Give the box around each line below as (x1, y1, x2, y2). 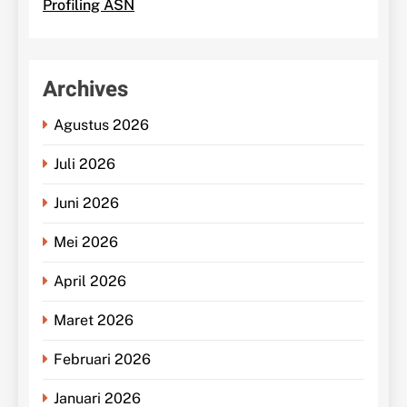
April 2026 (54, 272, 126, 290)
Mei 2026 (54, 233, 118, 251)
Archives (43, 73, 128, 105)
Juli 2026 (54, 154, 115, 173)
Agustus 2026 (54, 115, 149, 134)
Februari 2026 (54, 350, 151, 368)
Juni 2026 (54, 194, 119, 212)
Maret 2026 (54, 311, 134, 329)
